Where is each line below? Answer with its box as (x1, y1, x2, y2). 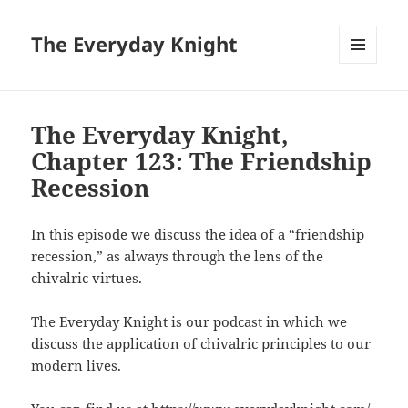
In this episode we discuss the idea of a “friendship (31, 225, 365, 244)
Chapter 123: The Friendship (31, 145, 372, 178)
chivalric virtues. (31, 269, 143, 288)
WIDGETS (339, 94, 391, 110)
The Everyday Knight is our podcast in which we (31, 312, 348, 331)
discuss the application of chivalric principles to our (31, 334, 372, 353)
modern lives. (31, 356, 122, 375)
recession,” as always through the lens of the (31, 247, 324, 266)
